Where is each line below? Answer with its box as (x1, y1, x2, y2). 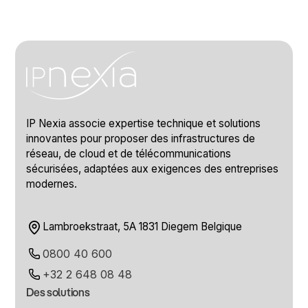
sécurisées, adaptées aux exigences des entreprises (26, 162, 279, 176)
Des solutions (26, 288, 90, 300)
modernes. (26, 177, 78, 191)
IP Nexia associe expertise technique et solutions (26, 117, 261, 131)
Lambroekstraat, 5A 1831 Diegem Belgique (43, 220, 243, 234)
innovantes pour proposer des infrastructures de (26, 132, 256, 146)
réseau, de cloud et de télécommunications (26, 147, 232, 161)
